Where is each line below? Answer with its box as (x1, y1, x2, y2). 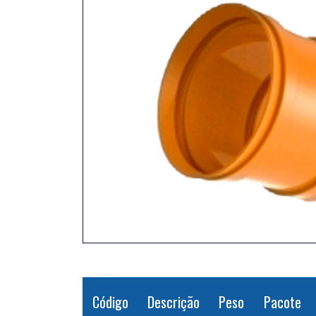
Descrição (147, 291, 200, 313)
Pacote (264, 291, 301, 313)
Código (92, 291, 128, 313)
